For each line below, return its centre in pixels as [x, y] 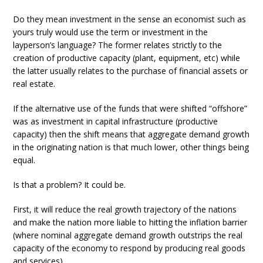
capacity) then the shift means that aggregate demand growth [131, 134]
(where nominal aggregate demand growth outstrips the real [128, 235]
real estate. [34, 84]
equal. [24, 160]
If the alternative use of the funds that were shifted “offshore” [130, 108]
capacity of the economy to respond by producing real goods [129, 248]
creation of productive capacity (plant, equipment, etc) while [127, 58]
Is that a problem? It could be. [70, 185]
